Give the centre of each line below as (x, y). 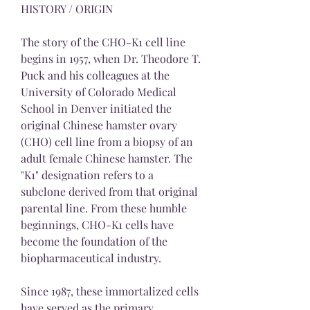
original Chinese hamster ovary (99, 125)
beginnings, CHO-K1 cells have (97, 224)
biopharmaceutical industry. (91, 257)
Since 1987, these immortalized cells (110, 291)
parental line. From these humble (104, 208)
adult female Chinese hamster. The (107, 158)
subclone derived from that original (109, 191)
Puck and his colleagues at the (95, 75)
